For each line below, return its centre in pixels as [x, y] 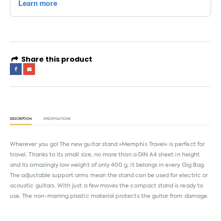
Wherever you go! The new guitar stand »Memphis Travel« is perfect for [107, 145]
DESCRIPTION [21, 119]
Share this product [56, 59]
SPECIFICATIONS [57, 119]
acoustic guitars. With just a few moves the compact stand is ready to [107, 186]
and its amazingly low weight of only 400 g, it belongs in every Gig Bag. [108, 165]
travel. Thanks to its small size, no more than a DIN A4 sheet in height [105, 155]
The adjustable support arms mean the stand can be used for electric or [109, 176]
